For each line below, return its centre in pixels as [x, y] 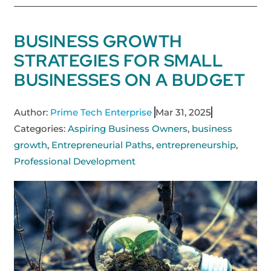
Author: [31, 112]
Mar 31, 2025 [184, 112]
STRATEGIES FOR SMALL [119, 60]
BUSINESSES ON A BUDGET [130, 80]
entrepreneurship [196, 145]
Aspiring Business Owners [128, 129]
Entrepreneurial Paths [102, 145]
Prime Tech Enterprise [101, 112]
